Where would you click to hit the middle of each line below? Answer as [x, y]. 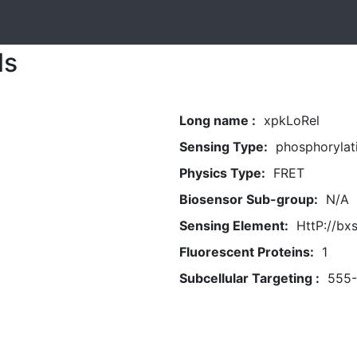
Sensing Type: [223, 147]
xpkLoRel [291, 120]
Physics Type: [222, 173]
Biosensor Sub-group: [248, 199]
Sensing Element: [233, 226]
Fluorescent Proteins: [246, 252]
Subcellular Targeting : [249, 278]
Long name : [217, 120]
